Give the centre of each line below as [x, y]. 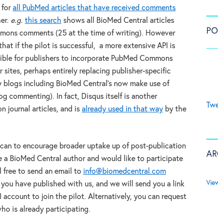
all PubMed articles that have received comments [94, 8]
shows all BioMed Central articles [118, 21]
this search [43, 21]
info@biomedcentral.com [125, 172]
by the [175, 109]
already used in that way [122, 109]
